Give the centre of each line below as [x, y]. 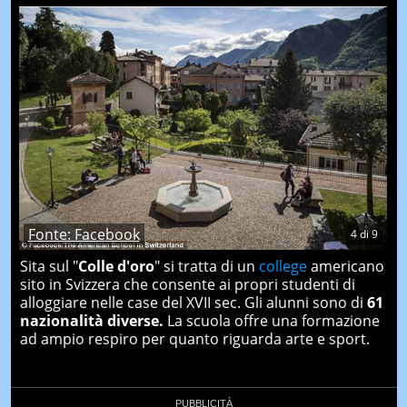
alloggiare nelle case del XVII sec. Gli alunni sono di [193, 303]
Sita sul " [49, 267]
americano [345, 267]
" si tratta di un [206, 267]
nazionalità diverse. [91, 321]
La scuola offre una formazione [271, 321]
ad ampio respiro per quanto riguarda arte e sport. [194, 339]
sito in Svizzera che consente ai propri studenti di [187, 285]
